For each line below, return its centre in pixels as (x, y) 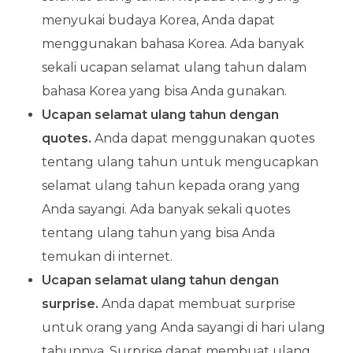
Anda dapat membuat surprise (197, 304)
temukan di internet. (107, 257)
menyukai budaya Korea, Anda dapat (158, 20)
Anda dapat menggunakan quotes (203, 139)
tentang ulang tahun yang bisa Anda (158, 233)
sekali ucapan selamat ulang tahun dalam (174, 68)
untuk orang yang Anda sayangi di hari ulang (183, 328)
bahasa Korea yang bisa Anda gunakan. (164, 91)
